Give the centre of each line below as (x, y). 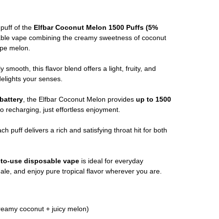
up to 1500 (153, 99)
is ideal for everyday (111, 161)
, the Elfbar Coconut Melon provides (79, 99)
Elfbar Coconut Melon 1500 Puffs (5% (96, 28)
